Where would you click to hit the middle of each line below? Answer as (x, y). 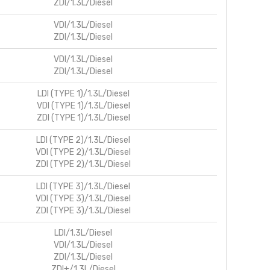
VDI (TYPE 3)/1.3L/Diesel (83, 198)
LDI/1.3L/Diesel (83, 233)
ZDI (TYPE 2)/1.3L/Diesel (83, 164)
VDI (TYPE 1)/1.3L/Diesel (83, 105)
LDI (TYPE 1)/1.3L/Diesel (83, 93)
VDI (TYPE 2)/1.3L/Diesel (83, 152)
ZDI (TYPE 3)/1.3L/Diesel (83, 210)
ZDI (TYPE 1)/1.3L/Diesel (83, 118)
